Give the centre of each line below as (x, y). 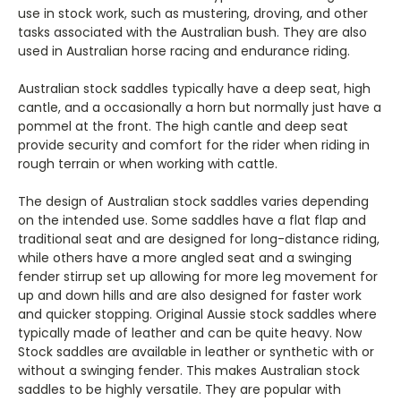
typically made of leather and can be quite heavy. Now (190, 333)
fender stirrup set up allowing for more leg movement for (198, 276)
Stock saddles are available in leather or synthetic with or (196, 351)
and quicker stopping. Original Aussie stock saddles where (197, 314)
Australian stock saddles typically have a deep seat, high (194, 88)
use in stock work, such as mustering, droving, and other (193, 13)
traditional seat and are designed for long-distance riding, (199, 239)
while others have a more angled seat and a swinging (185, 257)
